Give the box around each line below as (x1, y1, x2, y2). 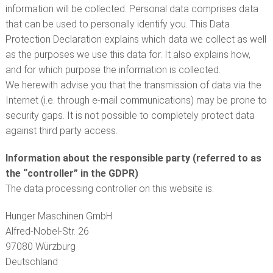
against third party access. (5, 125, 118, 136)
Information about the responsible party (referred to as (5, 152, 261, 164)
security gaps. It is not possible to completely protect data (5, 110, 255, 121)
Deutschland (5, 256, 58, 268)
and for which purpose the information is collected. (5, 64, 221, 76)
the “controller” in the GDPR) (5, 168, 138, 179)
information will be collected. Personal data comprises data (5, 3, 258, 15)
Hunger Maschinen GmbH (5, 210, 112, 222)
